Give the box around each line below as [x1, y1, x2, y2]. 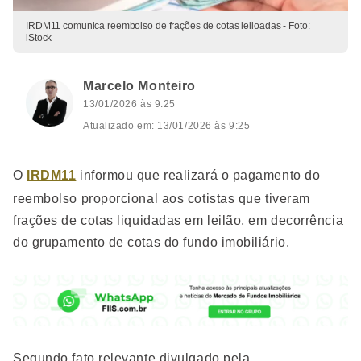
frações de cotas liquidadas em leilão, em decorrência [13, 214, 344, 227]
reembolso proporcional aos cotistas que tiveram [13, 192, 310, 205]
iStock [26, 32, 52, 44]
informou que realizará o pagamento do [76, 168, 321, 182]
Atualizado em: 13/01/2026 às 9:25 [83, 120, 251, 131]
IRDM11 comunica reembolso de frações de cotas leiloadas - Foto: [26, 20, 310, 31]
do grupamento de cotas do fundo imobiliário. [13, 235, 290, 249]
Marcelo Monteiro [83, 79, 196, 93]
